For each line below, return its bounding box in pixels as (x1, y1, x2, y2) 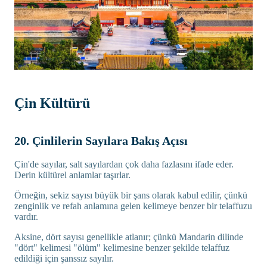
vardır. (14, 211, 38, 222)
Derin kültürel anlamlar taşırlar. (14, 169, 131, 180)
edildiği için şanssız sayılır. (14, 253, 114, 263)
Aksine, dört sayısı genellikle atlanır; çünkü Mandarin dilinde (14, 231, 243, 242)
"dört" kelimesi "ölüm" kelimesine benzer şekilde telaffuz (14, 242, 229, 253)
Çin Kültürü (14, 95, 90, 111)
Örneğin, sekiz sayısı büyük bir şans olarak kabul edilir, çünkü (14, 190, 247, 200)
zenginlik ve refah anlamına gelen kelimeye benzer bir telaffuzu (14, 200, 252, 211)
